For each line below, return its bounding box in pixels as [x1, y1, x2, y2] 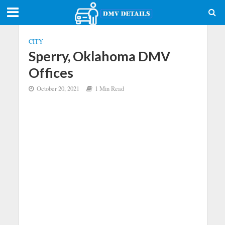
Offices [28, 64, 73, 81]
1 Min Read [94, 84, 124, 93]
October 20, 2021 [36, 84, 79, 93]
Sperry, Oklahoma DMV [28, 48, 170, 64]
